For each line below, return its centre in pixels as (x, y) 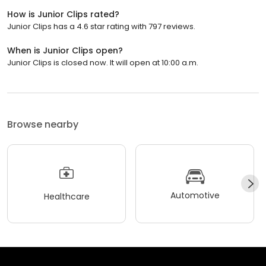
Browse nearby (43, 124)
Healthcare (66, 197)
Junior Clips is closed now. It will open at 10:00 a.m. (103, 62)
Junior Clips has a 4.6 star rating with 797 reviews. (101, 26)
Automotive (195, 196)
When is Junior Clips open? (65, 50)
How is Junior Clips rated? (63, 14)
